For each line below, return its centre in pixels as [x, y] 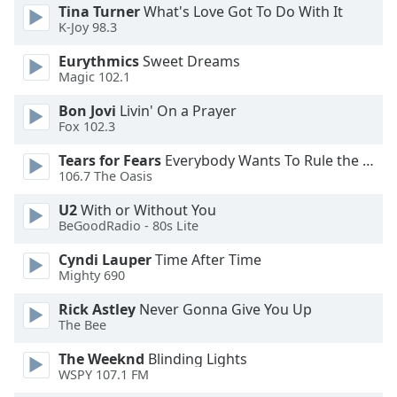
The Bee [82, 325]
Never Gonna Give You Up [224, 309]
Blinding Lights [196, 359]
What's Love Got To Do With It [241, 12]
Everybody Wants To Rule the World [262, 160]
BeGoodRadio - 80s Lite [128, 226]
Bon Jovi [87, 111]
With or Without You [147, 210]
